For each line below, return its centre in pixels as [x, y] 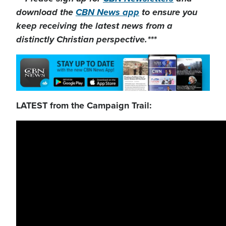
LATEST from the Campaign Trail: [84, 106]
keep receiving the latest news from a [94, 26]
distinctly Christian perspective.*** [86, 39]
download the [46, 12]
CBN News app [107, 12]
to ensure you [168, 12]
